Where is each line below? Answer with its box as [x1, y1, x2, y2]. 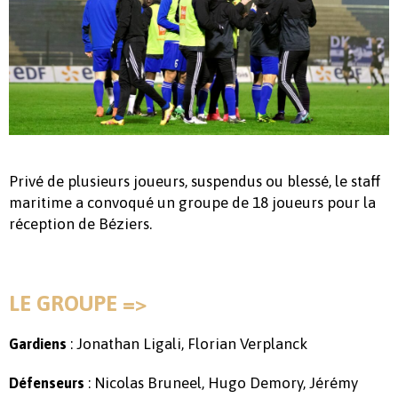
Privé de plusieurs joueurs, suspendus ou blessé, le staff [9, 172, 380, 191]
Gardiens [9, 336, 67, 353]
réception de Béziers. [9, 215, 152, 234]
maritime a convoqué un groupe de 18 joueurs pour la [9, 194, 376, 212]
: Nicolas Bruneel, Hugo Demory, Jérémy [84, 374, 358, 393]
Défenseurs [9, 375, 84, 392]
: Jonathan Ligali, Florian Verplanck [67, 335, 307, 354]
